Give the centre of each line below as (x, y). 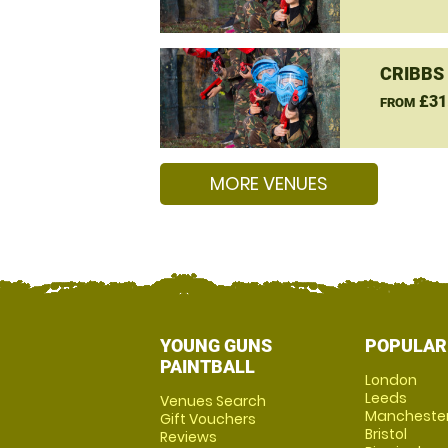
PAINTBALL (207, 366)
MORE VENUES (269, 183)
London (390, 380)
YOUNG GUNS (216, 345)
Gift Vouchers (208, 419)
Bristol (385, 434)
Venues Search (213, 401)
